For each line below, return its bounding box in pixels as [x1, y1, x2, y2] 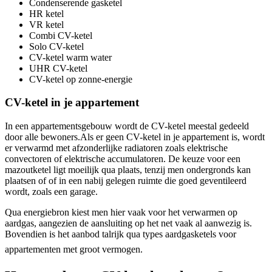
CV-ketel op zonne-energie [29, 73, 132, 84]
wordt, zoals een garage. [5, 186, 98, 197]
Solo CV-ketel [29, 41, 84, 52]
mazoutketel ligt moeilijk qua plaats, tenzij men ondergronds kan [5, 165, 251, 175]
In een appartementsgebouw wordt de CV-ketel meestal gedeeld [5, 121, 249, 131]
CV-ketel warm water [29, 52, 112, 63]
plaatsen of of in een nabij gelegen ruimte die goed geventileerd [5, 175, 246, 186]
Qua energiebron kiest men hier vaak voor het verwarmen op [5, 207, 237, 217]
